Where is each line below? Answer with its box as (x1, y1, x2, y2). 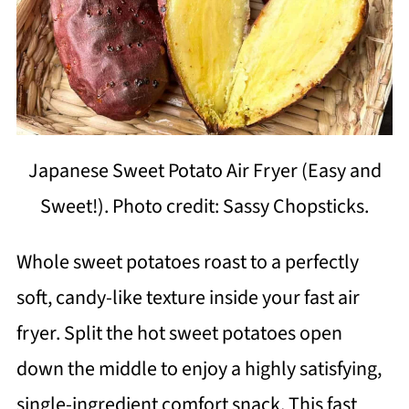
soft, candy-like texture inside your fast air (16, 282, 360, 312)
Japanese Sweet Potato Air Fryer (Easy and (27, 155, 382, 185)
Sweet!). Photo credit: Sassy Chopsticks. (40, 191, 369, 221)
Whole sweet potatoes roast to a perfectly (16, 246, 359, 277)
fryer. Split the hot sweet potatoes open (16, 318, 342, 348)
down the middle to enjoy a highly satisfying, (16, 353, 382, 383)
